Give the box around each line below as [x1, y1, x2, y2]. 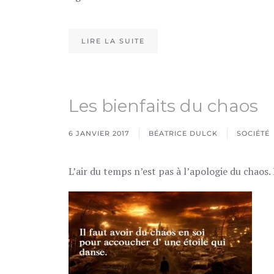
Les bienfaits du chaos [68, 95, 258, 116]
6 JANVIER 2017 [68, 129, 130, 138]
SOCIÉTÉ [237, 129, 270, 138]
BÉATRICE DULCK [149, 129, 218, 138]
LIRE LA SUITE [81, 37, 145, 45]
